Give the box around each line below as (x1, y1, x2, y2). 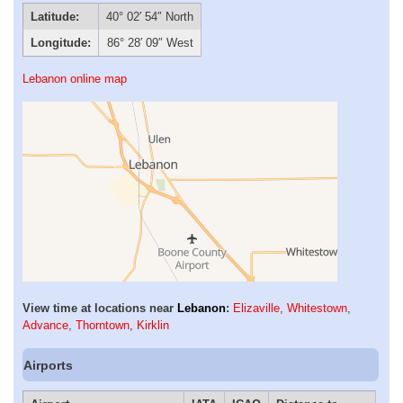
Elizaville (233, 301, 280, 316)
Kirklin (137, 318, 169, 333)
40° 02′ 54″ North (106, 10, 193, 24)
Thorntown (76, 318, 130, 333)
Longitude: (30, 36, 91, 50)
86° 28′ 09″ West (106, 36, 193, 50)
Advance (22, 318, 68, 333)
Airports (23, 357, 74, 372)
